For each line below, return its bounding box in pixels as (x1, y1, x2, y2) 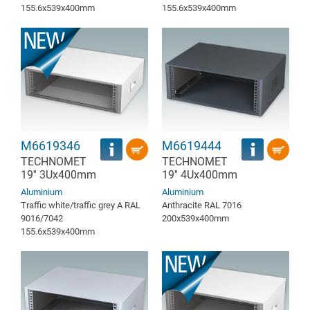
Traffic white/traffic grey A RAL (21, 199, 140, 210)
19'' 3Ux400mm (21, 167, 96, 181)
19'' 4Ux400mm (162, 167, 237, 181)
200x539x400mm (162, 212, 229, 224)
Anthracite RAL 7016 (162, 199, 241, 210)
